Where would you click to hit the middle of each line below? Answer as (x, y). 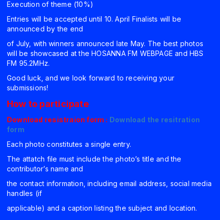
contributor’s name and (46, 169)
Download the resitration (154, 120)
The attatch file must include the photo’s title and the (94, 159)
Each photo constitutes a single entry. (69, 144)
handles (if (26, 193)
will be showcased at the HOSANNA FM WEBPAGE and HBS (105, 54)
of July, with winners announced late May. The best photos (105, 44)
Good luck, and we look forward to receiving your (91, 78)
